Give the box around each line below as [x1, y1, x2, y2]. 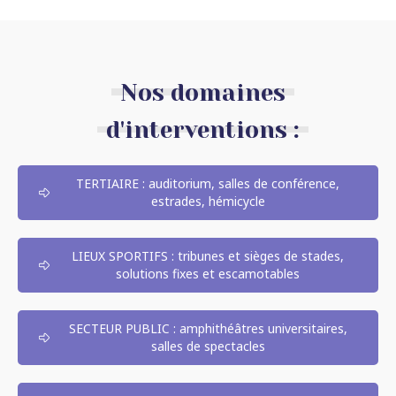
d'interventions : [105, 116, 300, 143]
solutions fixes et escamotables [116, 264, 301, 282]
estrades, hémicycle [150, 192, 265, 209]
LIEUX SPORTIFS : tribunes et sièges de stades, [72, 247, 345, 264]
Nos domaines [119, 79, 286, 106]
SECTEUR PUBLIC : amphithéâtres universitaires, [68, 319, 347, 337]
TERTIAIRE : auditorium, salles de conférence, [76, 174, 340, 192]
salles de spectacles [150, 337, 265, 354]
